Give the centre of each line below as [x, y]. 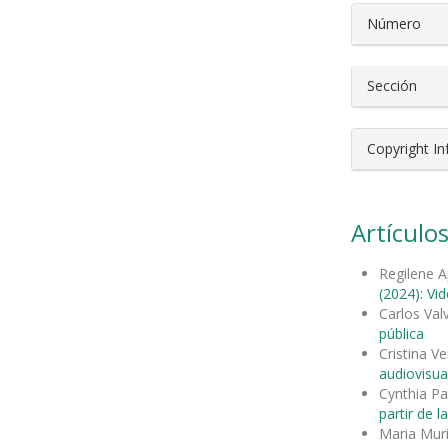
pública [401, 333]
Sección [392, 85]
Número [394, 23]
